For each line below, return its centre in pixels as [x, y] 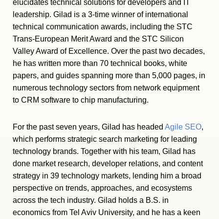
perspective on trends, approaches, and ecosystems [102, 188]
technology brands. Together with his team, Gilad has [104, 151]
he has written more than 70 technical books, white [100, 63]
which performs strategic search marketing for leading [105, 139]
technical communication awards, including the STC [103, 27]
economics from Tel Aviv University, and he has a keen [107, 212]
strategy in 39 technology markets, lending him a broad [107, 176]
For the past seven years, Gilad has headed [89, 127]
